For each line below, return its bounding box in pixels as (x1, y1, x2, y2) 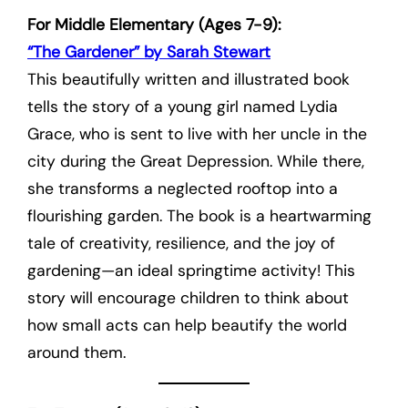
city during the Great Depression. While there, (27, 151, 364, 172)
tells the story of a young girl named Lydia (27, 97, 338, 117)
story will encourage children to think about (27, 288, 349, 309)
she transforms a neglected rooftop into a (27, 178, 338, 199)
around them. (27, 342, 126, 363)
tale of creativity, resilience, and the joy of (27, 233, 335, 254)
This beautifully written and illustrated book (27, 69, 350, 90)
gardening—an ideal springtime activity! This (27, 260, 355, 281)
